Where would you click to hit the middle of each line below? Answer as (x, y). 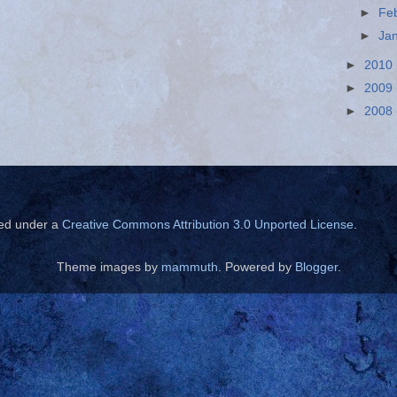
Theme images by (109, 268)
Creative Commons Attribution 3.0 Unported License (208, 225)
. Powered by (256, 268)
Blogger (316, 268)
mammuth (189, 268)
